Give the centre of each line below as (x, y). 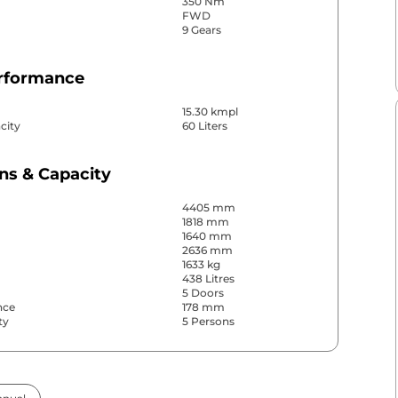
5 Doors (203, 293)
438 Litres (208, 279)
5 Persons (208, 322)
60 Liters (204, 126)
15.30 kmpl (210, 112)
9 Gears (201, 30)
